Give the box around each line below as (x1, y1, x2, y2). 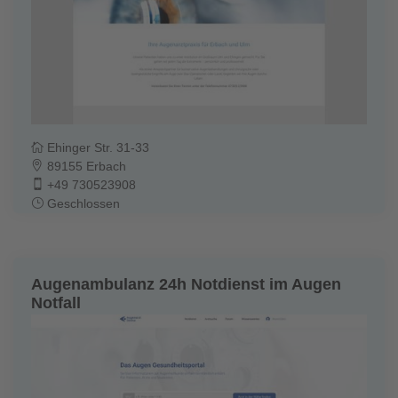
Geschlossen (44, 195, 120, 211)
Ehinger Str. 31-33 (44, 139, 149, 155)
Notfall (31, 293, 81, 312)
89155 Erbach (44, 158, 126, 173)
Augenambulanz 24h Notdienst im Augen (31, 275, 341, 293)
